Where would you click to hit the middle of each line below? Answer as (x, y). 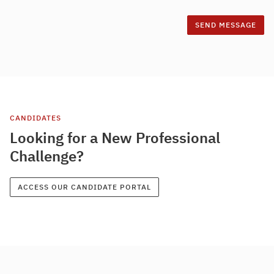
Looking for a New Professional (115, 138)
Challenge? (47, 156)
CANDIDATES (35, 118)
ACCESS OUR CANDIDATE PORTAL (84, 187)
